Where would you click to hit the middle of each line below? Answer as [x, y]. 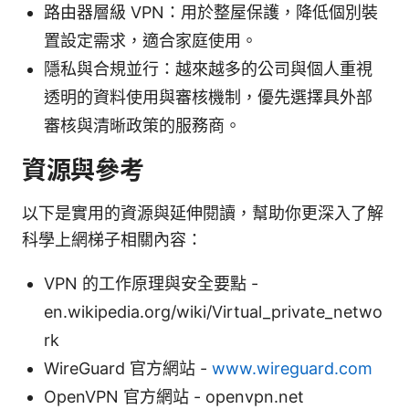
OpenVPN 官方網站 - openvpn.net [174, 396]
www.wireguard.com [292, 368]
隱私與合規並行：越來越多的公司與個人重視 [208, 68]
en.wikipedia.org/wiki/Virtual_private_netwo [213, 311]
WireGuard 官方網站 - [128, 368]
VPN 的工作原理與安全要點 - [151, 283]
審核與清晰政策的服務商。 [142, 125]
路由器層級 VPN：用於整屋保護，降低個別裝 [211, 12]
